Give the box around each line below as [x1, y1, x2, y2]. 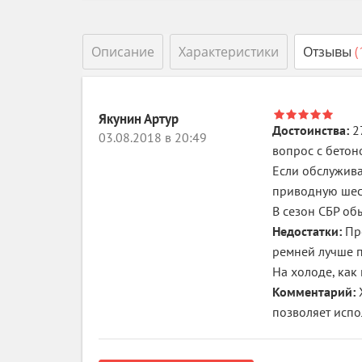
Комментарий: [272, 284, 359, 300]
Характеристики [179, 43, 279, 61]
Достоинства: [272, 122, 352, 138]
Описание [91, 43, 154, 61]
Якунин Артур [99, 110, 179, 128]
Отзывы [303, 43, 355, 61]
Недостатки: [272, 223, 345, 239]
